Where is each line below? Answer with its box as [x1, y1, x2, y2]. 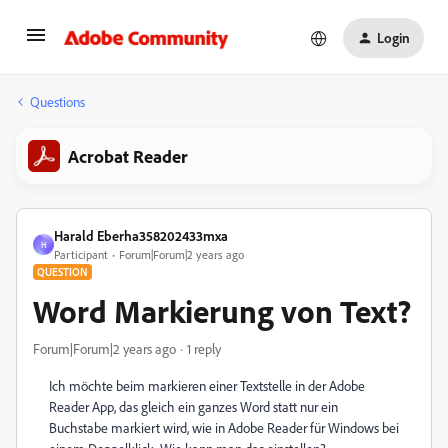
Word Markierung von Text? [33, 291, 411, 331]
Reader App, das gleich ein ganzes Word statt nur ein [49, 398, 338, 415]
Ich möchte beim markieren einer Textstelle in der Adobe [49, 377, 365, 394]
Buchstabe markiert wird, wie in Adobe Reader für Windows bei [49, 419, 399, 436]
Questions [30, 93, 85, 110]
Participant [54, 247, 108, 262]
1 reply [187, 340, 221, 357]
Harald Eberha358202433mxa [54, 227, 228, 244]
